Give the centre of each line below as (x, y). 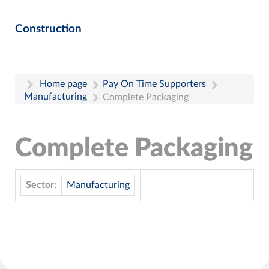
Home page (63, 84)
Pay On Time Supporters (154, 84)
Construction (48, 29)
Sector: (41, 185)
